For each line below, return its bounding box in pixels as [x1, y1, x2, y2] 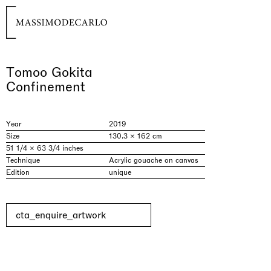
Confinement [6, 78, 85, 96]
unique [108, 168, 131, 177]
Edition [6, 168, 30, 177]
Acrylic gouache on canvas [108, 155, 198, 165]
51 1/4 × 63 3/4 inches [6, 143, 83, 153]
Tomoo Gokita [6, 64, 93, 81]
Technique [6, 155, 40, 165]
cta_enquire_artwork [16, 209, 106, 221]
